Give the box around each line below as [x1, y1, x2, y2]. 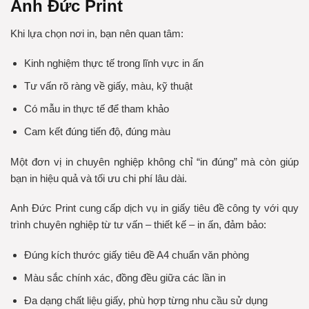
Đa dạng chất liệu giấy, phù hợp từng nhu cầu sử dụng [23, 294, 268, 306]
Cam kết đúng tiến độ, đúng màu [23, 126, 170, 138]
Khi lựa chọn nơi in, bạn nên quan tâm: [10, 27, 183, 39]
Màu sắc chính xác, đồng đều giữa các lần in [23, 271, 226, 283]
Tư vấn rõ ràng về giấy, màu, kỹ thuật [23, 80, 192, 92]
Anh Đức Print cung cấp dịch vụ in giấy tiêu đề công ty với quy [10, 202, 299, 215]
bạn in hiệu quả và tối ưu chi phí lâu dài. [10, 172, 187, 184]
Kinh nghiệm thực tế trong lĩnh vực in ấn [23, 57, 203, 70]
